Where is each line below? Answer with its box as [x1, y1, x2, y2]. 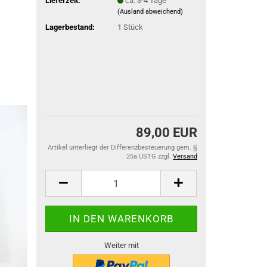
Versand [173, 153, 197, 160]
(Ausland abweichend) [117, 7, 184, 15]
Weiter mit [104, 241, 139, 250]
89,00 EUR [136, 125, 197, 140]
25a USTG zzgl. [126, 153, 173, 160]
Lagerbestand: [45, 22, 95, 32]
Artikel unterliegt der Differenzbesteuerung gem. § [48, 144, 197, 151]
